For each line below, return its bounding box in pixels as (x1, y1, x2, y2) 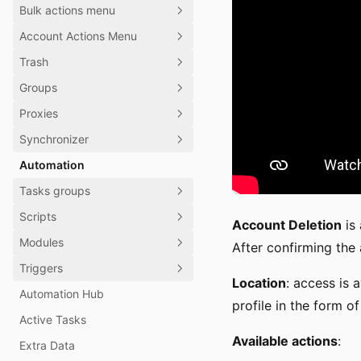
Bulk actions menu (19, 3, 115, 17)
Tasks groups (19, 184, 90, 197)
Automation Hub (19, 287, 104, 301)
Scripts (19, 210, 56, 223)
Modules (19, 235, 64, 249)
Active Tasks (19, 313, 86, 326)
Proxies (19, 106, 58, 120)
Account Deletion (232, 217, 342, 233)
